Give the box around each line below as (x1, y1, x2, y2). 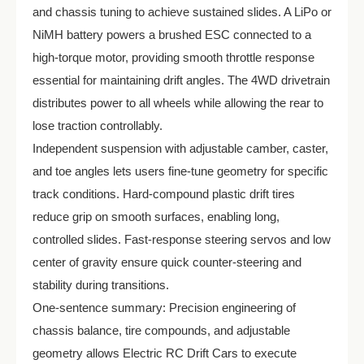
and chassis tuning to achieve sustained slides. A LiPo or (32, 5, 331, 19)
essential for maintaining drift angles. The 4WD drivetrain (32, 73, 330, 87)
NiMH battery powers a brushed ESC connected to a (32, 28, 311, 41)
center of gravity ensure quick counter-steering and (32, 255, 301, 269)
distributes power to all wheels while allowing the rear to (32, 96, 323, 110)
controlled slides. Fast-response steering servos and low (32, 232, 331, 246)
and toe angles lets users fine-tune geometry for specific (32, 164, 328, 178)
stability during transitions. (32, 278, 169, 292)
